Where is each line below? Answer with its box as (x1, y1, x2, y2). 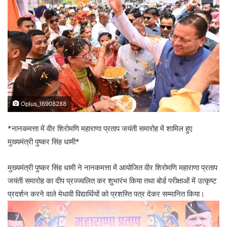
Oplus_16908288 (19, 100, 66, 107)
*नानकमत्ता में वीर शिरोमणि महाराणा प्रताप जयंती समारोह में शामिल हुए (8, 123, 193, 133)
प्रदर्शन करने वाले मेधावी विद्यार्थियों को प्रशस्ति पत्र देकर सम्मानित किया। (8, 188, 205, 199)
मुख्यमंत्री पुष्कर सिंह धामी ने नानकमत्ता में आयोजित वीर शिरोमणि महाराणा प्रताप (8, 162, 217, 172)
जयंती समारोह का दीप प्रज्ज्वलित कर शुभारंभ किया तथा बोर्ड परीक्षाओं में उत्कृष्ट (8, 175, 217, 185)
